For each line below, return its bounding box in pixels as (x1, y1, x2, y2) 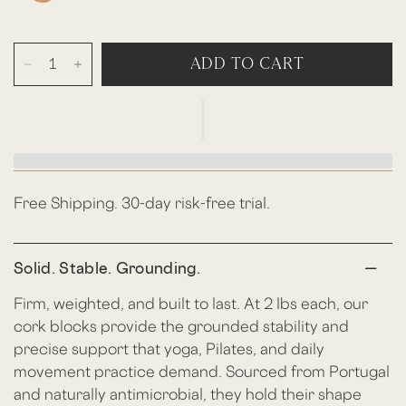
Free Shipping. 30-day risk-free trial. (14, 193, 271, 213)
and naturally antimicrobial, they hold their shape (14, 384, 362, 404)
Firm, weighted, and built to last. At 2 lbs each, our (14, 294, 369, 314)
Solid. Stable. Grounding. (14, 258, 200, 278)
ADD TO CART (189, 53, 304, 75)
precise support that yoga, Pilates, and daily (14, 339, 325, 359)
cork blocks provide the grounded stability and (14, 316, 350, 336)
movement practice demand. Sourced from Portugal (14, 362, 391, 382)
